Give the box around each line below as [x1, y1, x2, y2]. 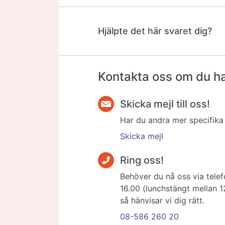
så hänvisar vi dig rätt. [120, 195, 204, 205]
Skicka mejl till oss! [120, 97, 210, 110]
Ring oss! [120, 154, 164, 166]
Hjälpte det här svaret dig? [98, 25, 212, 36]
